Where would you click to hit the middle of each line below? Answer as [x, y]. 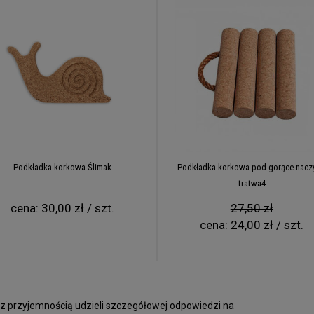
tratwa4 [252, 184]
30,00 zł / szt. [77, 209]
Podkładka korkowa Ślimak [62, 168]
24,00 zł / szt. [267, 225]
